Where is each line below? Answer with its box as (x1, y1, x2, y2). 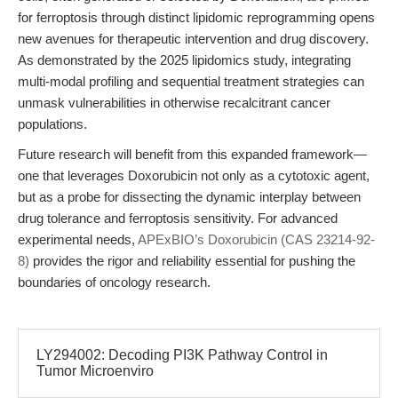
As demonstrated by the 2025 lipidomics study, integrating (18, 52, 351, 68)
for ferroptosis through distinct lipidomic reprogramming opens (18, 10, 375, 25)
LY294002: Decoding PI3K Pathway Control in (36, 347, 328, 362)
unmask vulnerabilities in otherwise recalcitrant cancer (18, 95, 330, 110)
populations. (18, 116, 87, 131)
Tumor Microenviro (36, 363, 154, 378)
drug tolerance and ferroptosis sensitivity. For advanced (18, 211, 338, 226)
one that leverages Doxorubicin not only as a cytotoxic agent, (18, 168, 370, 183)
